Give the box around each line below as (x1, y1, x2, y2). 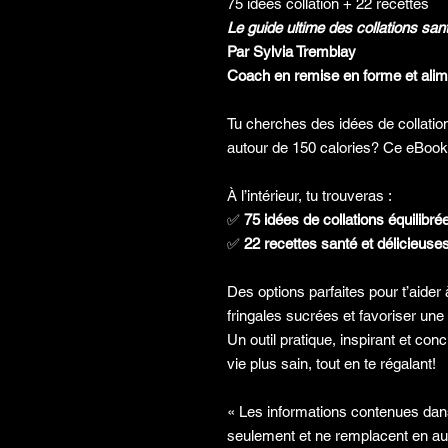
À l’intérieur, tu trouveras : (227, 186, 392, 204)
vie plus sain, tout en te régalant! (227, 354, 436, 372)
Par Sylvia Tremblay (227, 42, 356, 60)
